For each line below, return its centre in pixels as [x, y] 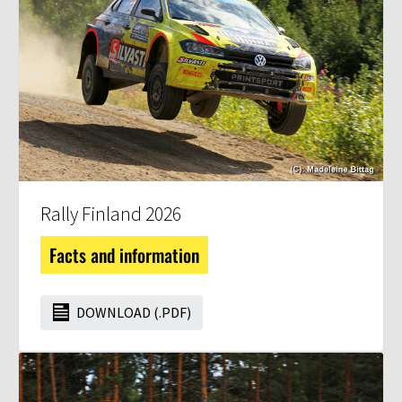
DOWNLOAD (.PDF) [132, 312]
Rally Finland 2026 [111, 214]
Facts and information [124, 254]
